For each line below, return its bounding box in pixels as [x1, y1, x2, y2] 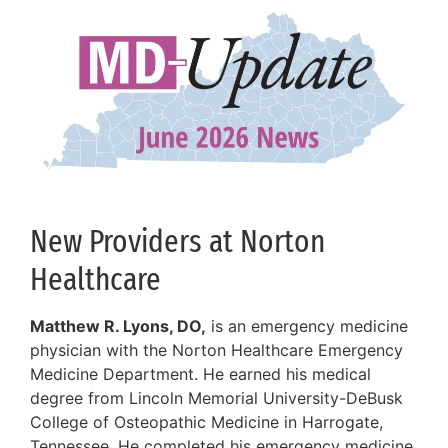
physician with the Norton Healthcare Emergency [30, 340, 403, 361]
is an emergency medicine [206, 316, 408, 337]
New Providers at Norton [30, 222, 325, 261]
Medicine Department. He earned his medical [30, 364, 371, 385]
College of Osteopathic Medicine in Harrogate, [30, 412, 383, 433]
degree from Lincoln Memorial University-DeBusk [30, 388, 403, 409]
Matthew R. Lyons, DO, [30, 316, 206, 337]
